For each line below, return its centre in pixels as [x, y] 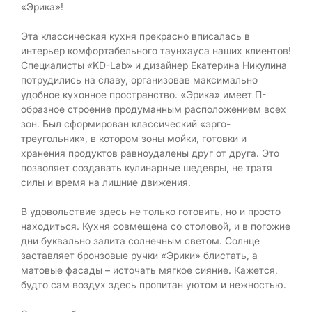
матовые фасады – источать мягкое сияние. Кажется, [149, 270]
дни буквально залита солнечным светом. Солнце [140, 240]
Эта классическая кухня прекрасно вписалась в [135, 36]
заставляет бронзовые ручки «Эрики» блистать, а [139, 255]
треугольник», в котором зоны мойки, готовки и [134, 138]
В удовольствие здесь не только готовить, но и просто [151, 211]
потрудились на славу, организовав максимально [139, 79]
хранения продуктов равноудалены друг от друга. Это [150, 153]
